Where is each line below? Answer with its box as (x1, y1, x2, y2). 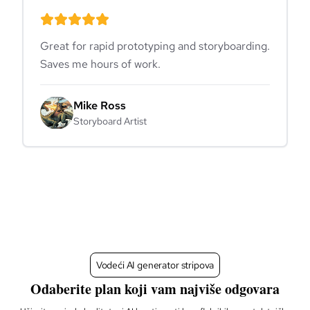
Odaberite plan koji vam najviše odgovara (30, 278, 280, 299)
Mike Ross (73, 98, 126, 113)
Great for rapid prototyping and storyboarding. (40, 38, 270, 53)
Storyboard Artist (73, 114, 147, 127)
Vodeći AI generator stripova (95, 258, 215, 271)
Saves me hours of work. (40, 56, 161, 71)
